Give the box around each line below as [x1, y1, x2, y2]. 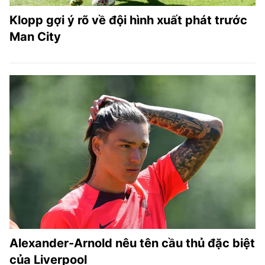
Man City [9, 30, 61, 44]
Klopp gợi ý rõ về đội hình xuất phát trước [9, 13, 247, 27]
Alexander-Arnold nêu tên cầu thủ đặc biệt [9, 236, 255, 250]
